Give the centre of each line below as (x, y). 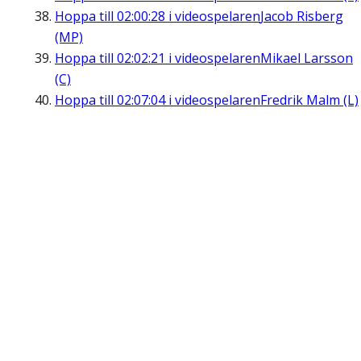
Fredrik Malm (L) (309, 100)
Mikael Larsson (307, 58)
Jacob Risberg (302, 17)
